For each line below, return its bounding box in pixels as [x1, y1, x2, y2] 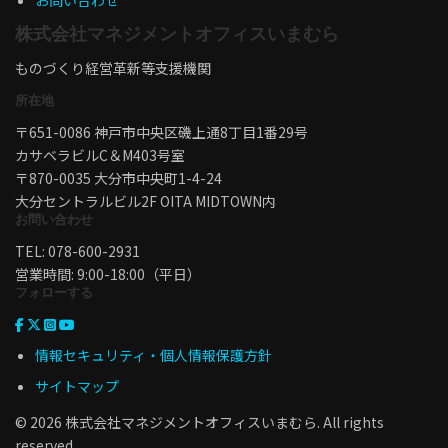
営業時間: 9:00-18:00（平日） [15, 263, 201, 284]
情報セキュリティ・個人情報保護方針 [35, 344, 272, 365]
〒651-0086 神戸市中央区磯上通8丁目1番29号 [15, 121, 308, 142]
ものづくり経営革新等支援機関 [15, 58, 211, 79]
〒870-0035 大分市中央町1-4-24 [15, 167, 222, 188]
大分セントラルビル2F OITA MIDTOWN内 [15, 190, 276, 211]
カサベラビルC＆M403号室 [15, 144, 185, 165]
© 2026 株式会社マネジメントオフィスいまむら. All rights [15, 412, 384, 433]
